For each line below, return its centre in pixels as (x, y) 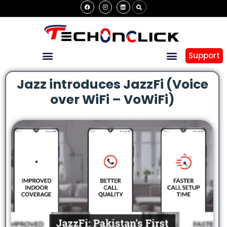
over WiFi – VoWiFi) (112, 99)
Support (204, 56)
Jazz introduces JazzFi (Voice (112, 84)
